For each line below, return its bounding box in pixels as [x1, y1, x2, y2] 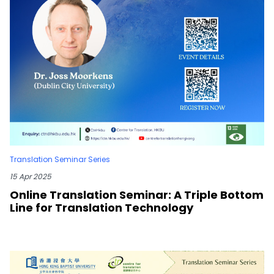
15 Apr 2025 [10, 171, 51, 182]
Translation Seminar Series [10, 154, 110, 165]
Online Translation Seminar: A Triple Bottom [10, 187, 264, 203]
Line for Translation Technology [10, 200, 193, 216]
